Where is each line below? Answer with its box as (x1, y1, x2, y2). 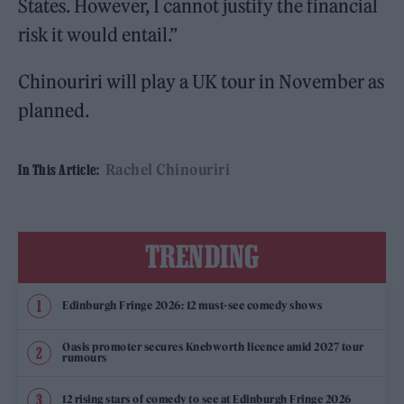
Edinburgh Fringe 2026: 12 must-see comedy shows (62, 298, 323, 313)
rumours (62, 351, 107, 365)
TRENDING (144, 238, 260, 273)
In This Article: (18, 161, 99, 178)
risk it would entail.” (18, 23, 179, 46)
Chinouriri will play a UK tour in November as (18, 69, 385, 93)
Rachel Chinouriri (105, 160, 230, 179)
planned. (18, 98, 90, 122)
